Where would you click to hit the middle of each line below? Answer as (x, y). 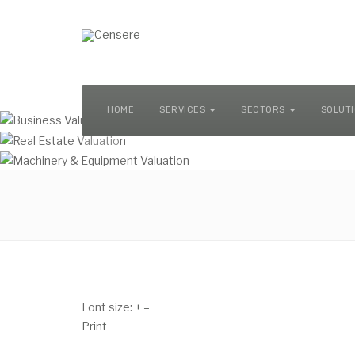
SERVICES (182, 110)
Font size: (107, 307)
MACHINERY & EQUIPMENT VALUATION (184, 18)
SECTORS (263, 110)
